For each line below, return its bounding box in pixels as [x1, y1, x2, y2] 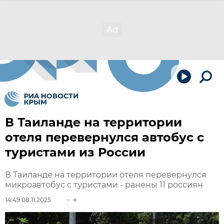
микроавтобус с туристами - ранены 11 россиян [5, 180, 203, 189]
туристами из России [5, 145, 145, 159]
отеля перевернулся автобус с [5, 130, 204, 144]
